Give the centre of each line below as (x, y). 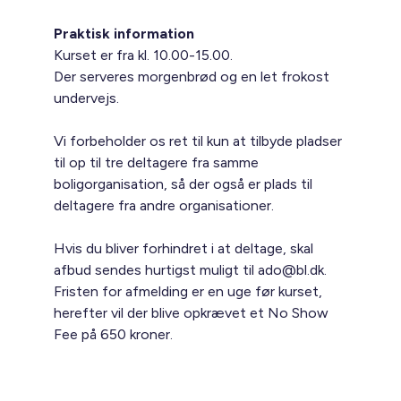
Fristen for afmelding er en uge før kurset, (188, 291)
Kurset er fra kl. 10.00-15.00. (144, 55)
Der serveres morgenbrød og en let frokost (192, 76)
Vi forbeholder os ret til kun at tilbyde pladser (198, 141)
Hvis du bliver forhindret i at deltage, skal (184, 248)
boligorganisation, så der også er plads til (183, 183)
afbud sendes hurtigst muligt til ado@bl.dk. (191, 269)
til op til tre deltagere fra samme (157, 162)
